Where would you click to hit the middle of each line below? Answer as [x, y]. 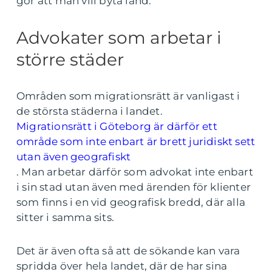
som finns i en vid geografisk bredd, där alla [131, 202]
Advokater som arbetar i [119, 38]
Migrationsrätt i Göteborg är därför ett [117, 126]
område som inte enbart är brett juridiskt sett [136, 141]
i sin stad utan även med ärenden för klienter [134, 187]
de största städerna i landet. [90, 111]
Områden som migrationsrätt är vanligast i [128, 96]
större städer [70, 59]
